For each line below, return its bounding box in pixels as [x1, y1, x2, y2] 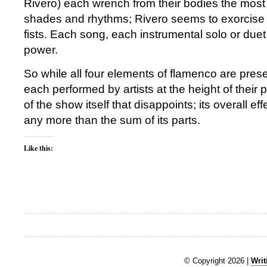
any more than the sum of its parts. [24, 114, 200, 126]
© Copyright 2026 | [184, 256, 251, 265]
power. [24, 44, 58, 56]
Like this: [24, 143, 53, 153]
